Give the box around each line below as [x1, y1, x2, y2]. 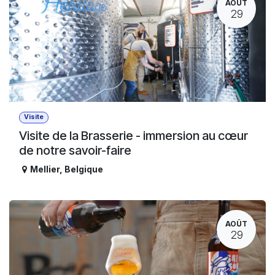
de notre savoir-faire [19, 143, 131, 158]
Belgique [64, 164, 103, 175]
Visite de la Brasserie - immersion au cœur [19, 128, 248, 144]
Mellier [30, 164, 60, 175]
